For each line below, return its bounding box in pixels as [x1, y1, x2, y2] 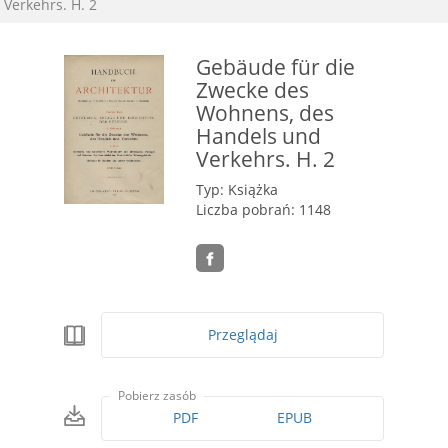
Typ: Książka [196, 180, 278, 199]
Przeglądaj [207, 325, 278, 345]
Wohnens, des [196, 98, 334, 127]
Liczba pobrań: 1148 [196, 200, 331, 219]
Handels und [196, 121, 321, 150]
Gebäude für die [196, 52, 355, 81]
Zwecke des [196, 75, 309, 104]
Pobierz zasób [118, 387, 197, 405]
